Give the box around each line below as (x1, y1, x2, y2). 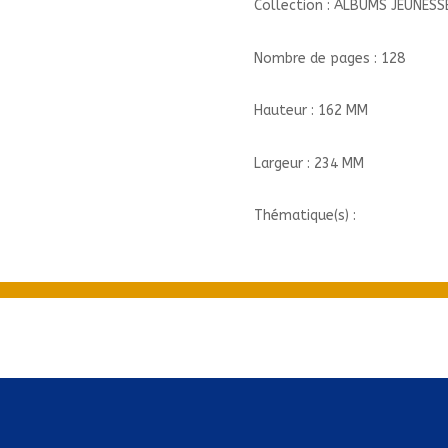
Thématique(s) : (253, 207, 356, 225)
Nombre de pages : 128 (253, 49, 405, 67)
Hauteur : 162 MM (253, 102, 368, 120)
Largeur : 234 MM (253, 154, 364, 172)
